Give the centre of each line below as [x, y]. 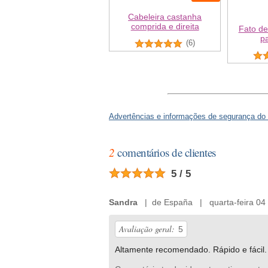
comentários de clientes [165, 152]
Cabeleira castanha [165, 17]
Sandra [123, 202]
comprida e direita [165, 27]
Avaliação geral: [147, 229]
